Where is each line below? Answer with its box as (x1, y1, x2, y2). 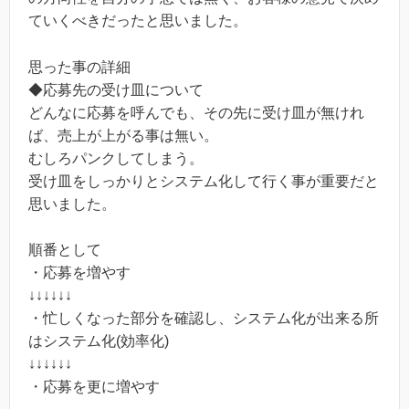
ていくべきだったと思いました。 (28, 13, 247, 29)
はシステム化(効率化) (28, 333, 169, 350)
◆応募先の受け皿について (28, 81, 204, 98)
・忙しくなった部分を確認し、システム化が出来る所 (28, 310, 379, 327)
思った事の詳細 (28, 58, 131, 75)
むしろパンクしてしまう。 (28, 150, 204, 166)
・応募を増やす (28, 265, 131, 281)
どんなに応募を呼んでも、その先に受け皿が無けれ (28, 104, 364, 121)
